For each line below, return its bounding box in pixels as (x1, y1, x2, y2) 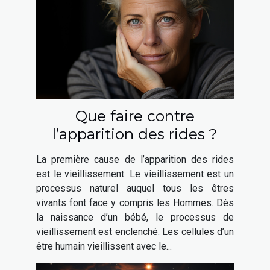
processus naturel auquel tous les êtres (36, 182, 234, 194)
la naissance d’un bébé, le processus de (36, 211, 234, 223)
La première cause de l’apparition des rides (36, 153, 234, 165)
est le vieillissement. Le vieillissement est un (36, 168, 234, 180)
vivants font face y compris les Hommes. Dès (36, 196, 234, 209)
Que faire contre (75, 106, 195, 125)
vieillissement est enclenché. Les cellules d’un (36, 225, 234, 237)
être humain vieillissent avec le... (36, 240, 172, 252)
